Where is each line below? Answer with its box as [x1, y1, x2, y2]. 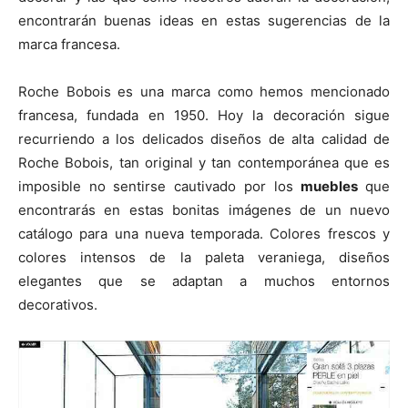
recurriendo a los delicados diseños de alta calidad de [18, 129, 390, 148]
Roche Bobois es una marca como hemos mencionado [18, 82, 390, 100]
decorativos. [18, 295, 97, 313]
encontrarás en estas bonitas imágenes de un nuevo [18, 200, 390, 219]
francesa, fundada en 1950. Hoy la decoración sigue [18, 106, 390, 124]
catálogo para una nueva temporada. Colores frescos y [18, 224, 390, 242]
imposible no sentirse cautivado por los [18, 177, 301, 195]
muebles [301, 177, 366, 195]
